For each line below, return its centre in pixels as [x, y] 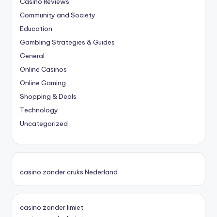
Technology [39, 110]
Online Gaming [43, 83]
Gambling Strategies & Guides [67, 42]
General [32, 56]
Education [36, 29]
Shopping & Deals [48, 97]
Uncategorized [44, 124]
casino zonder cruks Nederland [69, 172]
